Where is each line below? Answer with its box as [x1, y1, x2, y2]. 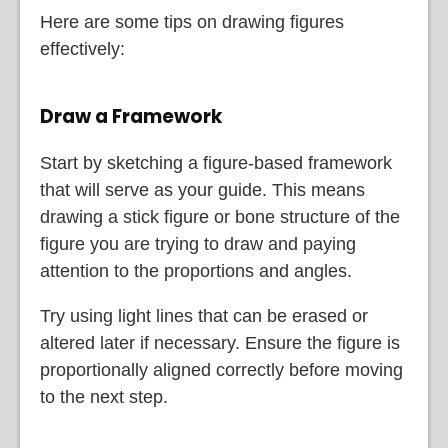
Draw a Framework [40, 102, 222, 130]
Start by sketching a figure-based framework [40, 152, 392, 173]
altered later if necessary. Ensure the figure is [40, 332, 400, 353]
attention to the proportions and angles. [40, 260, 352, 281]
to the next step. [40, 386, 168, 407]
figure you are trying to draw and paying [40, 233, 356, 254]
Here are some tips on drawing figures [40, 12, 344, 33]
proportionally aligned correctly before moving [40, 359, 403, 380]
